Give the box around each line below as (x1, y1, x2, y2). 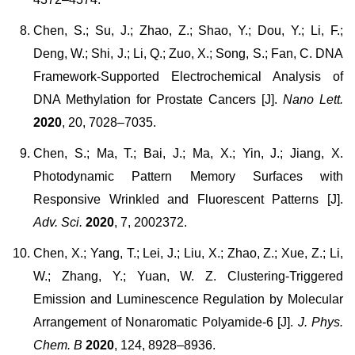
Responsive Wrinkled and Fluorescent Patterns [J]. (33, 193, 343, 206)
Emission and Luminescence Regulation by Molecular (33, 292, 343, 306)
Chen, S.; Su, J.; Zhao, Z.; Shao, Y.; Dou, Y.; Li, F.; (33, 24, 343, 37)
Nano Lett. (283, 93, 343, 106)
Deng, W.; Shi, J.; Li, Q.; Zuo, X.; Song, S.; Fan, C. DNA (33, 47, 343, 60)
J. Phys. (297, 315, 343, 329)
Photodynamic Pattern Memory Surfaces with (33, 170, 343, 183)
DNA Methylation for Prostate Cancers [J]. (33, 93, 283, 106)
